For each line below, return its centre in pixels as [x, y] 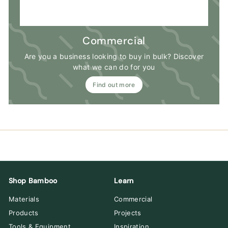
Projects [128, 213]
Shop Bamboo [33, 181]
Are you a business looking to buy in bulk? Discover [114, 56]
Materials [24, 199]
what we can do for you [114, 67]
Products [24, 213]
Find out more [114, 85]
